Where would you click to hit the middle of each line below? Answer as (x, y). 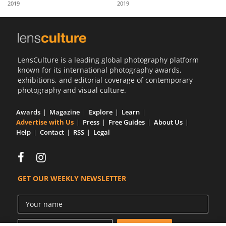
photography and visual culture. (72, 90)
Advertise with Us (45, 122)
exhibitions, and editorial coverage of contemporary (105, 80)
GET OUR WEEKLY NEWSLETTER (72, 178)
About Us (168, 122)
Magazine (65, 112)
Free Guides (127, 122)
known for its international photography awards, (100, 70)
